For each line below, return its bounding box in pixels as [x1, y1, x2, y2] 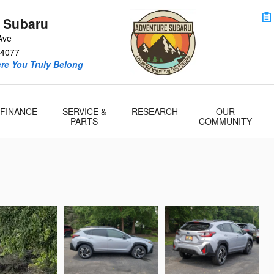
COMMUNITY [198, 115, 252, 127]
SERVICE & [62, 105, 106, 117]
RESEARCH [131, 105, 178, 117]
